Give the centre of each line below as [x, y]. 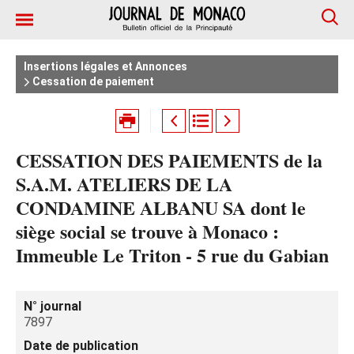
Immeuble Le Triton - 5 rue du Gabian [172, 255]
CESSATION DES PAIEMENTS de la [169, 160]
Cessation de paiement [92, 81]
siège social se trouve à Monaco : [147, 231]
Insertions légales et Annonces [105, 66]
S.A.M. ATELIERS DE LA [124, 184]
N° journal [53, 306]
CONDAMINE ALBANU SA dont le [161, 207]
